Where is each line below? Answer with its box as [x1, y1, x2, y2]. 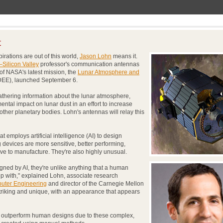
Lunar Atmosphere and [78, 69, 139, 76]
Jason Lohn [80, 53, 111, 60]
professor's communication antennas [39, 61, 139, 68]
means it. [111, 53, 137, 60]
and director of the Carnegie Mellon [47, 180, 144, 187]
